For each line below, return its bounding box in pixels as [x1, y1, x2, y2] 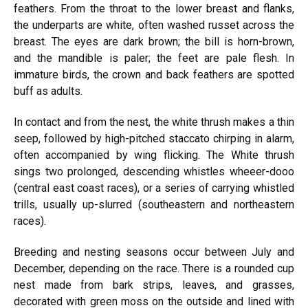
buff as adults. [14, 85, 82, 98]
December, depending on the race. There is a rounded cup [14, 262, 294, 275]
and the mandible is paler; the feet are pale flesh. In [14, 52, 294, 65]
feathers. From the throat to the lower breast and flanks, [14, 2, 294, 15]
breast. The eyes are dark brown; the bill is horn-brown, [14, 35, 294, 48]
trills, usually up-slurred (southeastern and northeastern [14, 198, 294, 211]
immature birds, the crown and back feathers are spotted [14, 68, 294, 81]
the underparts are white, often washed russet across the [14, 19, 294, 32]
